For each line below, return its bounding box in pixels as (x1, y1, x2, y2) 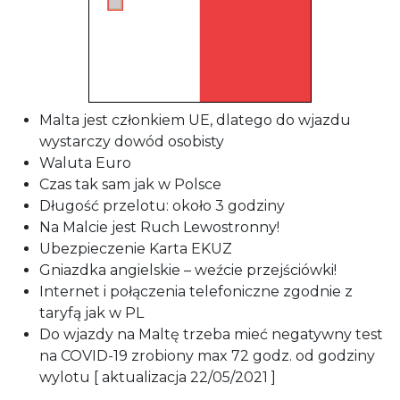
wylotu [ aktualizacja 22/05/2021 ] (39, 369, 276, 387)
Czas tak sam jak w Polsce (39, 176, 221, 194)
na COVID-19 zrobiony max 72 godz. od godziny (39, 347, 375, 365)
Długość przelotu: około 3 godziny (39, 197, 285, 215)
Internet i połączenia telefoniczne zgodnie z (39, 283, 353, 301)
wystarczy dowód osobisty (39, 133, 224, 151)
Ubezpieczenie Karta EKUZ (39, 240, 232, 258)
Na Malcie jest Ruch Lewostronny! (39, 219, 279, 237)
